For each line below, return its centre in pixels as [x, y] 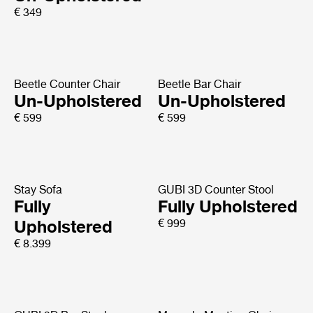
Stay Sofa [38, 190]
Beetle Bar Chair [199, 84]
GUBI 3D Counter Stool [216, 190]
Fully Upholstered [227, 206]
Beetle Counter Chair [67, 84]
